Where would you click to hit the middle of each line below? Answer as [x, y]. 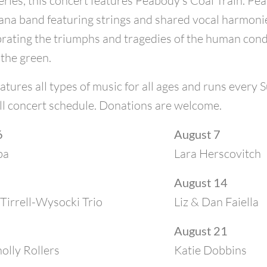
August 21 [201, 231]
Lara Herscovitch [217, 153]
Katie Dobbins [210, 250]
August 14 [201, 182]
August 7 [197, 134]
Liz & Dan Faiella [216, 202]
